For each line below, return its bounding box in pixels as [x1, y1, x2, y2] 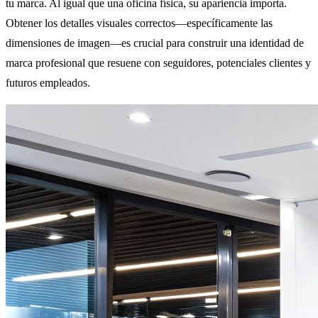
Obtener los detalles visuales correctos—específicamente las [6, 16, 273, 29]
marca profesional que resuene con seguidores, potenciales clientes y [6, 56, 311, 69]
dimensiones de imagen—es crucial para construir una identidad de [6, 36, 304, 49]
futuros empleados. [6, 76, 90, 89]
